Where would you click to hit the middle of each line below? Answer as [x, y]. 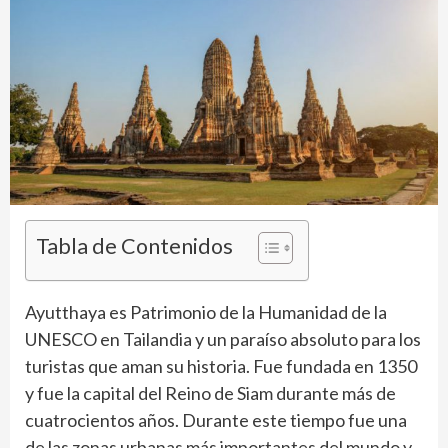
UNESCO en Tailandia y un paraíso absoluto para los [223, 339]
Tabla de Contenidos [134, 246]
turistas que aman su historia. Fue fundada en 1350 [221, 366]
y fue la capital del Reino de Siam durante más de [210, 393]
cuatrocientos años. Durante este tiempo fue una [216, 420]
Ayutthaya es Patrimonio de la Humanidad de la [206, 312]
